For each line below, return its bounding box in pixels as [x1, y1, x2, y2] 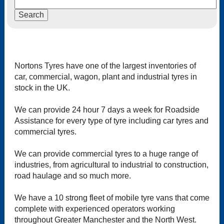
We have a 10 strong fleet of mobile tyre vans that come [14, 193, 209, 202]
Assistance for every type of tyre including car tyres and [14, 116, 208, 125]
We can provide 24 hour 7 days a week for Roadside [14, 105, 199, 114]
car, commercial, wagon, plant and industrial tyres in [14, 72, 197, 81]
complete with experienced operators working [14, 204, 175, 213]
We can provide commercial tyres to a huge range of [14, 149, 198, 158]
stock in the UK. [14, 83, 70, 92]
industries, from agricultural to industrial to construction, [14, 160, 208, 169]
